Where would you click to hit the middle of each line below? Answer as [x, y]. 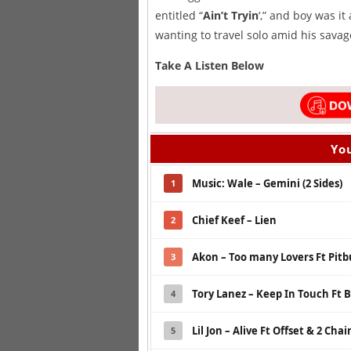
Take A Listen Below [210, 65]
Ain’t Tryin [231, 15]
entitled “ [179, 15]
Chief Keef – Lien [234, 220]
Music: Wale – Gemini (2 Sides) [267, 183]
